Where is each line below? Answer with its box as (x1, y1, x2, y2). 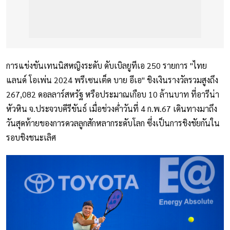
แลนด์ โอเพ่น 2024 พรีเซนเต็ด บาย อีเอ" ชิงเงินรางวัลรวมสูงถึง (6, 74, 218, 86)
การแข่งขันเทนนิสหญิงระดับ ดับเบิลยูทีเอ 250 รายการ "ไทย (6, 60, 207, 71)
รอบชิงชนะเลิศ (6, 132, 56, 143)
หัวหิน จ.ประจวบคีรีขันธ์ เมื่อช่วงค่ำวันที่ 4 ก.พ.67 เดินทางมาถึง (6, 103, 217, 114)
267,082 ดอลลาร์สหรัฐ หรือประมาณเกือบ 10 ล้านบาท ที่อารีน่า (6, 89, 219, 100)
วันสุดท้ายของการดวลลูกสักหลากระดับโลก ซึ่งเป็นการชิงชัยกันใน (6, 118, 220, 129)
